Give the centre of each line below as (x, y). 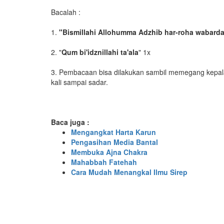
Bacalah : (66, 12)
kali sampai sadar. (79, 82)
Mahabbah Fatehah (104, 162)
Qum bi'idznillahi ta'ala (100, 52)
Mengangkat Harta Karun (113, 132)
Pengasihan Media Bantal (114, 142)
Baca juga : (70, 122)
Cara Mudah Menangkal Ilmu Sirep (129, 172)
